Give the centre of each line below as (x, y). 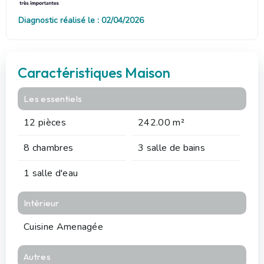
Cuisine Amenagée (64, 227)
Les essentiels (53, 98)
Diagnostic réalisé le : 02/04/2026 (81, 20)
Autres (37, 256)
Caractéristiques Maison (94, 72)
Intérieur (42, 203)
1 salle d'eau (51, 173)
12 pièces (45, 122)
